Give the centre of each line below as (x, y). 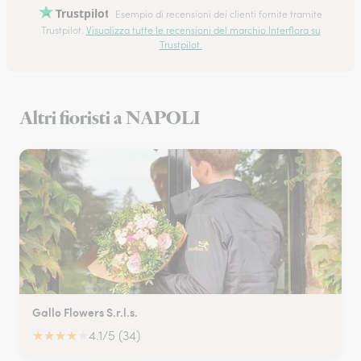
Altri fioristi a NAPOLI (110, 119)
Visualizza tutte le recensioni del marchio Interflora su (203, 31)
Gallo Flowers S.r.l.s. (85, 312)
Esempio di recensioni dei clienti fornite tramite (218, 14)
